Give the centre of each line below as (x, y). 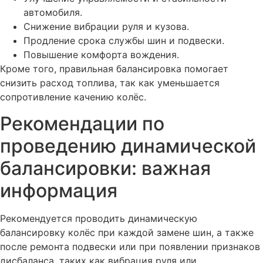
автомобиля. (53, 13)
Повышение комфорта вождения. (101, 55)
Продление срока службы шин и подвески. (124, 41)
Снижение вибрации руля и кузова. (106, 27)
